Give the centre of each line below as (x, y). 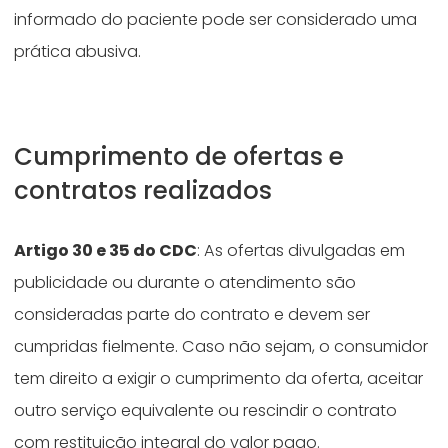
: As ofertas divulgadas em (301, 251)
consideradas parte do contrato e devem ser (192, 315)
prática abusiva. (80, 52)
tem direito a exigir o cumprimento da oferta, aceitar (219, 379)
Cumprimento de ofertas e (179, 157)
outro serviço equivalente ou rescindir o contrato (206, 411)
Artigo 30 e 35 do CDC (106, 251)
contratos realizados (146, 191)
